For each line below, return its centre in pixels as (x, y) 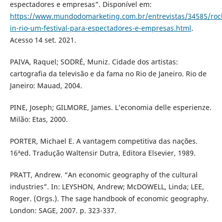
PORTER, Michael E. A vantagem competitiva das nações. (104, 141)
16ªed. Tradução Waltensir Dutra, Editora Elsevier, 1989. (103, 153)
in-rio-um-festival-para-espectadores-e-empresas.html (100, 28)
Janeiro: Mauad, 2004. (46, 85)
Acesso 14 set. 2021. (43, 40)
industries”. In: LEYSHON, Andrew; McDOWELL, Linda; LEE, (107, 186)
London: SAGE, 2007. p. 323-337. (63, 210)
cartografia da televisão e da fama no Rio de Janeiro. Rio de (108, 73)
